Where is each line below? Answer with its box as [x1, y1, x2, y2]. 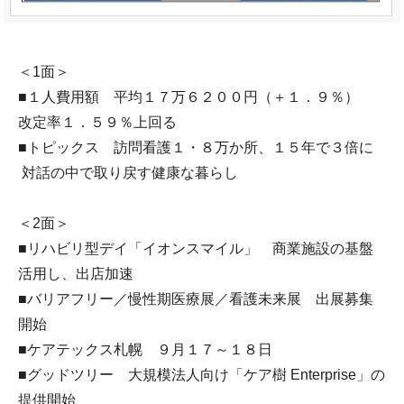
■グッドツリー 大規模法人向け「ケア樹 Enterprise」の [18, 366, 385, 382]
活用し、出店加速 [18, 265, 133, 281]
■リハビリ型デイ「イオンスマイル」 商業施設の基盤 [18, 240, 373, 256]
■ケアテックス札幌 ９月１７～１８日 [18, 341, 272, 357]
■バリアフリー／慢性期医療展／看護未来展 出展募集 [18, 290, 373, 307]
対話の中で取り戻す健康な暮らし [18, 164, 238, 180]
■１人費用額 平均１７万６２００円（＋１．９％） [18, 88, 373, 105]
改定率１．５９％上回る [18, 114, 177, 130]
